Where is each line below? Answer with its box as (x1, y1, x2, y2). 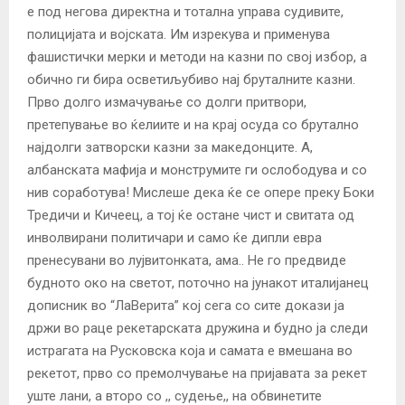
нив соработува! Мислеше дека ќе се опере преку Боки (27, 184, 374, 202)
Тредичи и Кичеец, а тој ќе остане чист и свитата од (27, 207, 354, 224)
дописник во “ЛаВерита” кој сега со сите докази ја (27, 297, 344, 315)
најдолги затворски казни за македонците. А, (27, 139, 313, 156)
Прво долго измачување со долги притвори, (27, 94, 306, 111)
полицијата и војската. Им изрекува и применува (27, 26, 330, 43)
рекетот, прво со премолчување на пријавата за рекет (27, 365, 367, 382)
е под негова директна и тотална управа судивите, (27, 4, 344, 21)
